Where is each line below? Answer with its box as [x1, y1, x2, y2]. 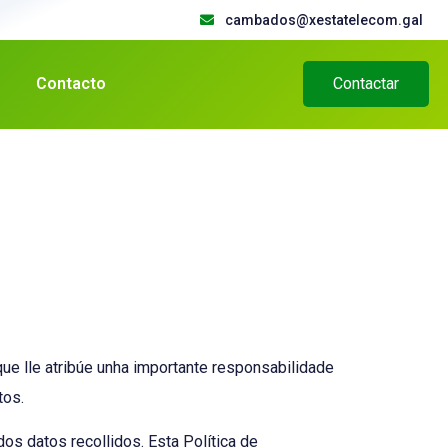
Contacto [35, 74, 106, 94]
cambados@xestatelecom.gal [225, 12, 423, 28]
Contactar [333, 74, 400, 94]
